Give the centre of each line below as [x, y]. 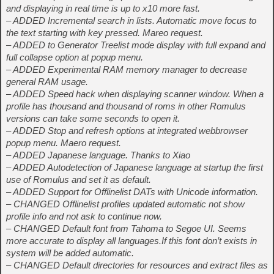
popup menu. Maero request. [64, 143]
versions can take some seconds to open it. [93, 119]
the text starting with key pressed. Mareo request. [105, 33]
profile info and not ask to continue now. [84, 217]
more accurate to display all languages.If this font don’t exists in [131, 241]
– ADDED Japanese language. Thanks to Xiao [98, 155]
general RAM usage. [47, 82]
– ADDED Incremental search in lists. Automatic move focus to [131, 21]
